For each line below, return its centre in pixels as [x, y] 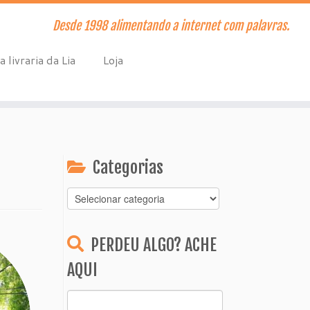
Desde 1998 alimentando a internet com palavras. [171, 26]
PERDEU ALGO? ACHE [154, 245]
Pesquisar [88, 297]
